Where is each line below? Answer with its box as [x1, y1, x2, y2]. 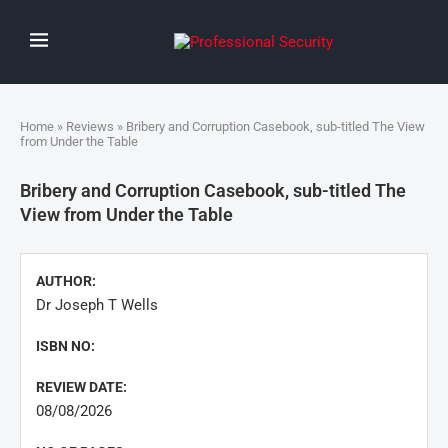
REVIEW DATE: [36, 379, 127, 395]
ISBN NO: [36, 338, 95, 354]
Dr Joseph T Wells [36, 296, 158, 314]
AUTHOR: [36, 273, 96, 289]
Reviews [66, 119, 114, 134]
